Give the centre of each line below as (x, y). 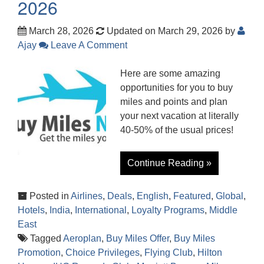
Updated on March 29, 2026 (165, 31)
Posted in (49, 196)
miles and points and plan (174, 101)
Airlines (87, 196)
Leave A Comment (88, 45)
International (101, 210)
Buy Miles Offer (138, 238)
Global (230, 196)
